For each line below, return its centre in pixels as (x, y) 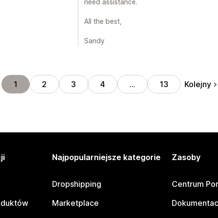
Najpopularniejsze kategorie (107, 157)
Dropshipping (77, 184)
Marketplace (76, 203)
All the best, (103, 21)
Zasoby (186, 157)
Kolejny (198, 84)
